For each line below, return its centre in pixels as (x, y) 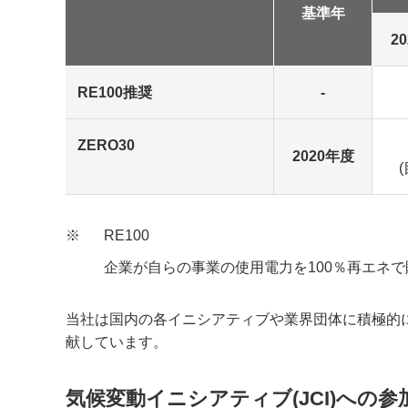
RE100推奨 (114, 93)
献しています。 (117, 342)
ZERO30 (106, 146)
